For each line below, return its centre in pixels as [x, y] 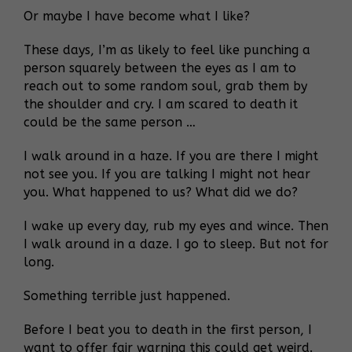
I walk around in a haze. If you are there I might [171, 156]
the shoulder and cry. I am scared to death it [161, 104]
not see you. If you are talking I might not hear [167, 174]
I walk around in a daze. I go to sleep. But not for [176, 244]
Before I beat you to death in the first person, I [168, 329]
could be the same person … [110, 122]
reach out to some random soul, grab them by [165, 86]
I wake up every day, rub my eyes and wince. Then [176, 225]
